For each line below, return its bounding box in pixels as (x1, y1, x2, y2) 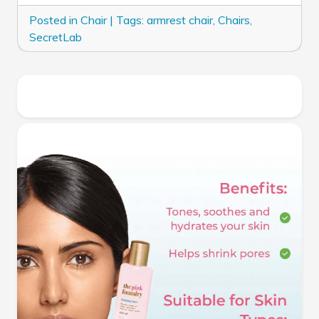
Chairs (218, 13, 250, 27)
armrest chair (147, 13, 213, 27)
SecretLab (29, 30, 82, 44)
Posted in (29, 13, 80, 27)
